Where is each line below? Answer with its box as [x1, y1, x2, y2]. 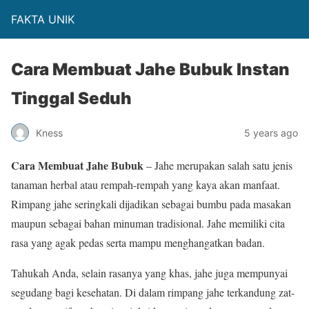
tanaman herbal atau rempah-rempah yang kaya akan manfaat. [11, 177, 280, 192]
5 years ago [244, 126, 298, 139]
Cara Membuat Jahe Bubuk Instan [11, 59, 290, 79]
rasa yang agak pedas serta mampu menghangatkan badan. [11, 235, 265, 250]
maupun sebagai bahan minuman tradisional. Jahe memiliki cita [11, 216, 285, 230]
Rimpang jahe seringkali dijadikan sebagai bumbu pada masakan [11, 197, 291, 211]
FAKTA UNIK [11, 12, 74, 26]
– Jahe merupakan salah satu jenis [143, 158, 292, 172]
